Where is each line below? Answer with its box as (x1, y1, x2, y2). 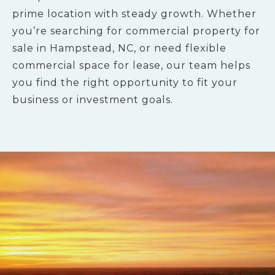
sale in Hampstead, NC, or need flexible (12, 42, 227, 54)
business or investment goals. (12, 94, 173, 106)
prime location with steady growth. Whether (12, 8, 257, 20)
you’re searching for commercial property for (12, 25, 260, 37)
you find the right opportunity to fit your (12, 77, 238, 88)
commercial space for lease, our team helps (12, 60, 250, 71)
